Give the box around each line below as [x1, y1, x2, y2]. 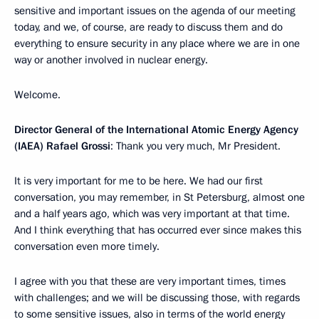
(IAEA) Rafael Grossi [14, 139, 110, 154]
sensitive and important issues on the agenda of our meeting [14, 4, 296, 19]
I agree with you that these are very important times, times [14, 274, 286, 289]
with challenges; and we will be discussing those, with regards [14, 291, 300, 305]
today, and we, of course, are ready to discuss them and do [14, 20, 283, 35]
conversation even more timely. [14, 239, 159, 254]
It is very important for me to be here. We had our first [14, 174, 263, 189]
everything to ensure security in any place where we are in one [14, 36, 300, 51]
